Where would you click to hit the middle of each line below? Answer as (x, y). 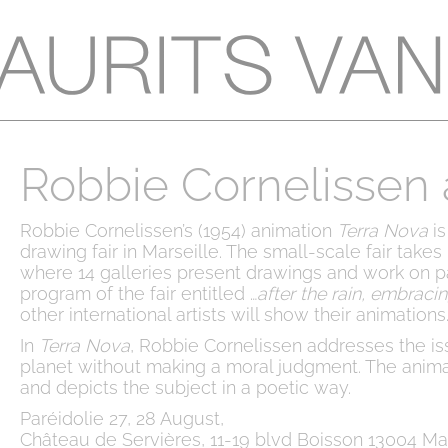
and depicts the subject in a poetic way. (185, 387)
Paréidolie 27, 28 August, (122, 418)
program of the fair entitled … (138, 293)
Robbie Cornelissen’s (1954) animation (178, 230)
